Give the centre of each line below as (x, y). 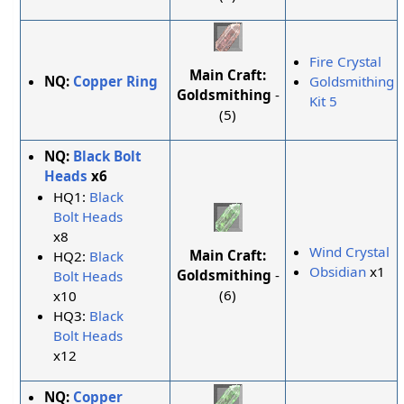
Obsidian (338, 272)
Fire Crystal (346, 62)
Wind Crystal (350, 252)
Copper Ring (116, 82)
